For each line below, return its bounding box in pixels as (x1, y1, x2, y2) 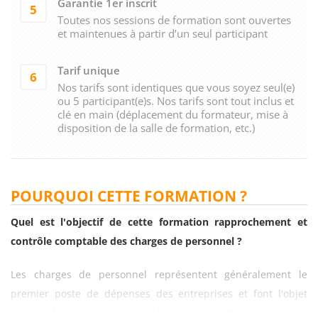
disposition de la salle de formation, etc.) (57, 120, 255, 135)
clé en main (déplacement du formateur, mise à (57, 106, 288, 121)
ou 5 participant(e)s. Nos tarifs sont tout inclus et (57, 93, 294, 108)
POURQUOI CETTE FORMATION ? (11, 185, 247, 206)
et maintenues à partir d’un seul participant (57, 26, 268, 40)
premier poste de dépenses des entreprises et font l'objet (11, 286, 307, 300)
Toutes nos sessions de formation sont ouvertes (57, 12, 291, 27)
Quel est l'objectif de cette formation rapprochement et (11, 214, 307, 229)
